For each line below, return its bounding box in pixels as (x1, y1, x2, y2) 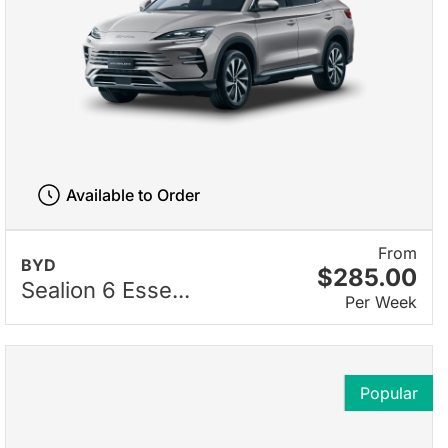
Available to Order (65, 184, 200, 205)
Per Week (345, 292, 417, 313)
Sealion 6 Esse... (21, 276, 190, 303)
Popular (360, 383, 418, 404)
